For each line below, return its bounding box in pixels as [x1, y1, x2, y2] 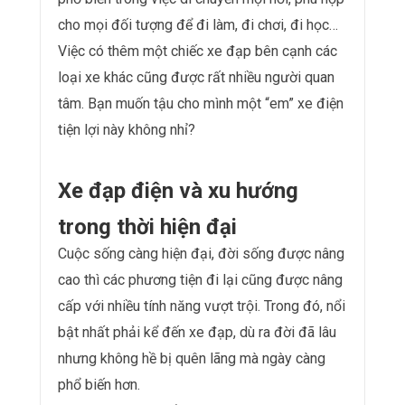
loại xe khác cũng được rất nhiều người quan [58, 68, 334, 86]
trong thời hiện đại [58, 213, 237, 240]
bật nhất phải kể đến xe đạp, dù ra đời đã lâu [58, 323, 336, 341]
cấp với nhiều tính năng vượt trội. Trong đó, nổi [58, 297, 345, 315]
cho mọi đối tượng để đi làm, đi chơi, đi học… [58, 15, 338, 33]
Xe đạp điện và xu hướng [58, 177, 298, 203]
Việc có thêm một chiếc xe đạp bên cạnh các [58, 42, 337, 60]
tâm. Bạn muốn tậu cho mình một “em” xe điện [58, 94, 344, 112]
